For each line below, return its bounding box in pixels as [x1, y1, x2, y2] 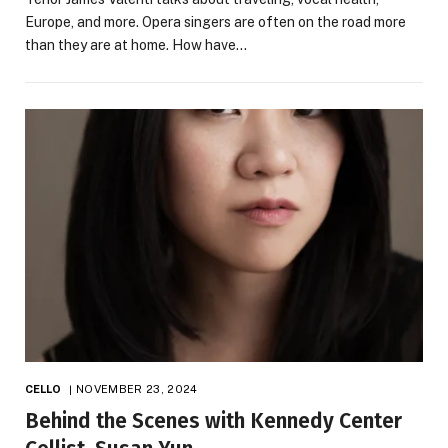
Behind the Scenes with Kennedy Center [25, 407, 402, 434]
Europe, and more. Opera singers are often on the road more [25, 14, 406, 31]
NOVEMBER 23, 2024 [75, 382, 198, 395]
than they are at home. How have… [25, 37, 247, 54]
